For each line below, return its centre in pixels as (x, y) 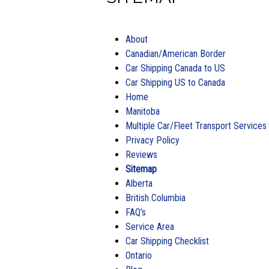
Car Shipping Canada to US (175, 68)
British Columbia (156, 198)
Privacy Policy (153, 140)
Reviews (141, 155)
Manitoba (143, 111)
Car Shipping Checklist (167, 241)
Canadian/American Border (176, 54)
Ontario (139, 255)
